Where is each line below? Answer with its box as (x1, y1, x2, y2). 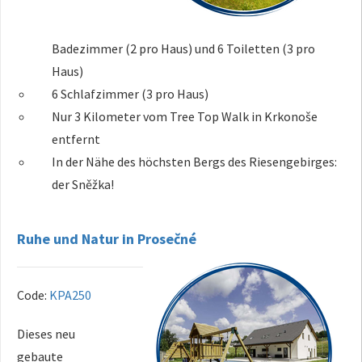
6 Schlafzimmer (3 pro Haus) (52, 85, 209, 102)
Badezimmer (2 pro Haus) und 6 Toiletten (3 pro (52, 40, 316, 57)
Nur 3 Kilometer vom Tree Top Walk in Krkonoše (52, 107, 318, 124)
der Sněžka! (52, 175, 115, 192)
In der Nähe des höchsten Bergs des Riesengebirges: (52, 153, 338, 170)
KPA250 (49, 286, 91, 303)
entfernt (52, 130, 101, 147)
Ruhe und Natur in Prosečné (17, 229, 196, 248)
